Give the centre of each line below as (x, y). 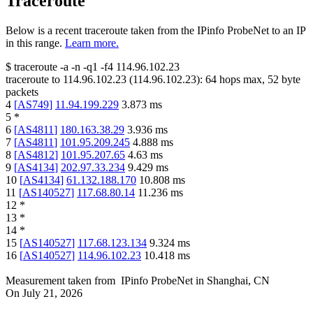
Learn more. (92, 43)
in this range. (34, 43)
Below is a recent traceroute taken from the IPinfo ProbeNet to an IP (155, 31)
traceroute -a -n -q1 (56, 67)
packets (22, 92)
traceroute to (33, 80)
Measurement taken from (60, 281)
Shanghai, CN (238, 281)
